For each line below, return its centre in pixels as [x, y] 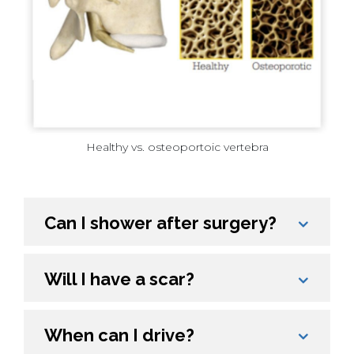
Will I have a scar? [119, 279]
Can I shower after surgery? [160, 222]
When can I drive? [119, 335]
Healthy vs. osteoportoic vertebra [177, 147]
